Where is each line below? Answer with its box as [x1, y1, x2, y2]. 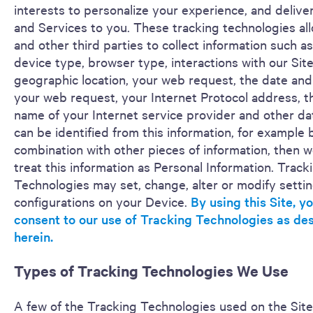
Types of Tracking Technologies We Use [14, 261, 289, 282]
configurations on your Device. [14, 193, 191, 210]
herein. [14, 228, 53, 245]
